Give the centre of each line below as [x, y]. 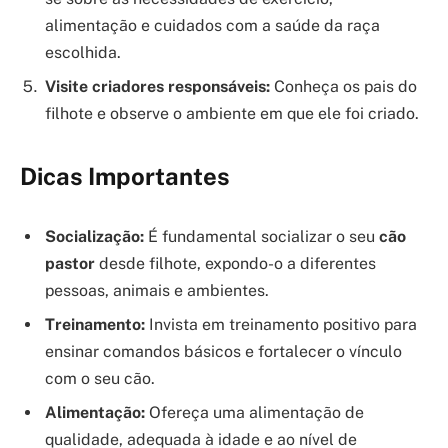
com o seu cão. [100, 378]
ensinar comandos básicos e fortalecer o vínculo [223, 351]
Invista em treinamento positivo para [281, 324]
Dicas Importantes [125, 175]
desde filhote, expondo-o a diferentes [235, 263]
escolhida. [83, 52]
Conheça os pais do [343, 86]
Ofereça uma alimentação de [254, 412]
